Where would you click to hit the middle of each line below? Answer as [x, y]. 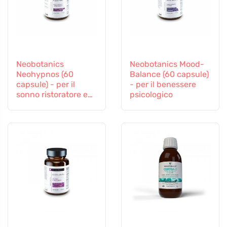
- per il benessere [163, 85]
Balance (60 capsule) [169, 74]
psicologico [151, 95]
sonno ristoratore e [52, 95]
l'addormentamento [53, 105]
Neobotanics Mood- [167, 64]
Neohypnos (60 [45, 74]
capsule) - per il [46, 85]
